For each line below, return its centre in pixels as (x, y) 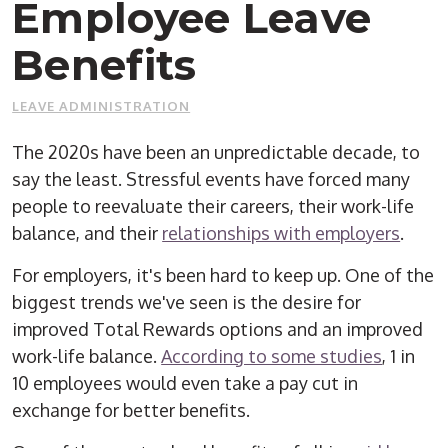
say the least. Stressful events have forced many (211, 179)
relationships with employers (281, 233)
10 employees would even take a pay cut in (185, 383)
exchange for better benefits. (131, 410)
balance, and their (87, 233)
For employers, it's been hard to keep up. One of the (223, 275)
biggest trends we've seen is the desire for (187, 302)
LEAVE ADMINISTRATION (101, 106)
